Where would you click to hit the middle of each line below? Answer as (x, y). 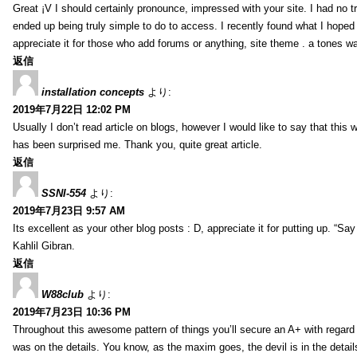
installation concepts (93, 92)
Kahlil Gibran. (44, 245)
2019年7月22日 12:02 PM (72, 109)
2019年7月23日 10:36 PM (72, 312)
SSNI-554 (64, 193)
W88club (63, 294)
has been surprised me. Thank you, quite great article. (137, 144)
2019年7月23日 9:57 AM (69, 210)
